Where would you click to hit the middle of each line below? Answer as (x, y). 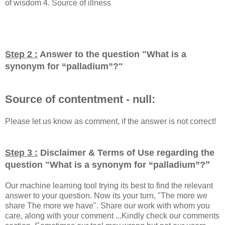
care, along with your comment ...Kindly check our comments (112, 215)
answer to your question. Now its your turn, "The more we (106, 195)
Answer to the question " (92, 54)
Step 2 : (21, 54)
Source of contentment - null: (80, 99)
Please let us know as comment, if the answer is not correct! (110, 121)
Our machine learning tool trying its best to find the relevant (109, 185)
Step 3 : (21, 152)
